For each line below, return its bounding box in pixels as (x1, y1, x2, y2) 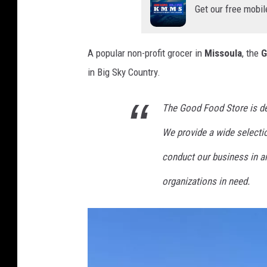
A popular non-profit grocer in (88, 46, 204, 59)
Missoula (204, 46, 242, 59)
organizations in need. (162, 175, 250, 187)
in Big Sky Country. (88, 66, 160, 78)
